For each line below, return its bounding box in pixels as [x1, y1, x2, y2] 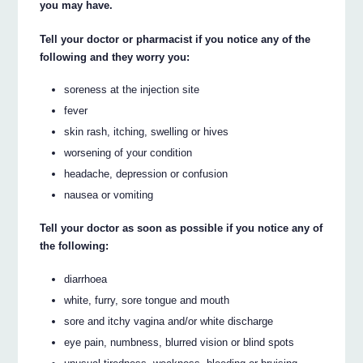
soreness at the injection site [64, 83, 200, 96]
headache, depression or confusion [64, 168, 228, 181]
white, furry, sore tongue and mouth [64, 293, 230, 306]
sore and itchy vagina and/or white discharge [64, 314, 274, 327]
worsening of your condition [64, 147, 193, 160]
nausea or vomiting [64, 189, 154, 202]
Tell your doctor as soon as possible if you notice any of [40, 221, 323, 234]
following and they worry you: [40, 50, 190, 63]
